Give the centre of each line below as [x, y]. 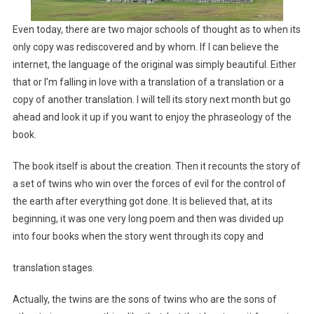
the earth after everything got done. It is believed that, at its [142, 201]
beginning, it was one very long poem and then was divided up [148, 218]
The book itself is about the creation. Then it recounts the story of [156, 166]
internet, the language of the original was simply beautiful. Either [154, 64]
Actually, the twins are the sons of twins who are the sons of [144, 299]
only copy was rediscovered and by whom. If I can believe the [145, 47]
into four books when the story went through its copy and [138, 236]
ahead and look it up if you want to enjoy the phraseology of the [152, 117]
